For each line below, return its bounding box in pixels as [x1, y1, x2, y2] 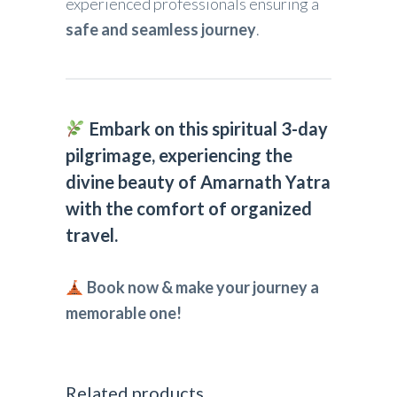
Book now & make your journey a [86, 277, 319, 298]
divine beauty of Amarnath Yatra [66, 171, 331, 193]
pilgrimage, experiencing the [66, 144, 292, 167]
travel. [66, 224, 118, 246]
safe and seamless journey [66, 19, 256, 40]
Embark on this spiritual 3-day [85, 118, 328, 140]
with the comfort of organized [66, 198, 312, 220]
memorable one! [66, 303, 182, 323]
